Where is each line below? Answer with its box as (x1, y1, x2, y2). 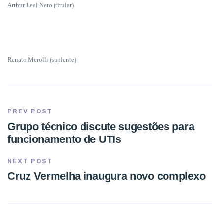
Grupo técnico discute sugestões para (7, 120, 194, 133)
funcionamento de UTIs (7, 133, 121, 145)
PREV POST (7, 108, 53, 115)
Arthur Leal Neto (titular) (7, 1, 74, 9)
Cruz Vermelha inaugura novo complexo (7, 170, 206, 182)
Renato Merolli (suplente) (7, 56, 76, 63)
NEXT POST (7, 157, 53, 165)
